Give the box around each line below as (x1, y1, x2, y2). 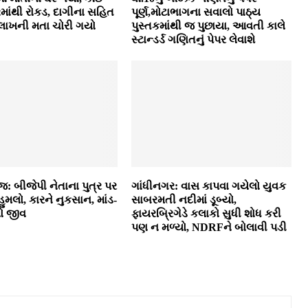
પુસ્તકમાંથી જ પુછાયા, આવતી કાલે (131, 19, 285, 32)
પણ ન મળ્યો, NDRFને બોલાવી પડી (131, 221, 287, 234)
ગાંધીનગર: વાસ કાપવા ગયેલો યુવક (131, 180, 286, 192)
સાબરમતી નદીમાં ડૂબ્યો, (131, 194, 236, 206)
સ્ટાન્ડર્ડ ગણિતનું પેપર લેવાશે (131, 33, 255, 45)
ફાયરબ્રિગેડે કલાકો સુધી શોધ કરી (131, 208, 281, 220)
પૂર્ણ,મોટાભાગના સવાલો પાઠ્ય (131, 5, 261, 18)
